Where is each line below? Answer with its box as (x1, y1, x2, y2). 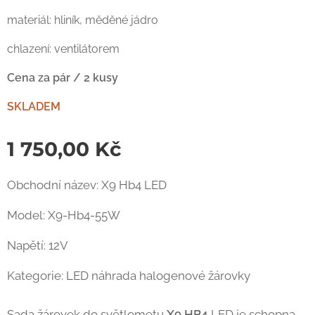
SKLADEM (7, 100, 60, 113)
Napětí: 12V (7, 238, 68, 252)
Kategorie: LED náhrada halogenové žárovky (7, 269, 250, 283)
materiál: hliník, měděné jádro (7, 13, 158, 27)
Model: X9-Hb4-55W (7, 208, 120, 222)
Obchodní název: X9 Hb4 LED (7, 178, 167, 192)
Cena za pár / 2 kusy (7, 71, 118, 84)
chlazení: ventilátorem (7, 42, 120, 56)
